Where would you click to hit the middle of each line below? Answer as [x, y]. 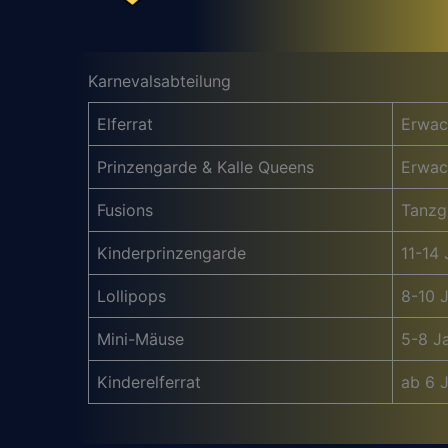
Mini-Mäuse [140, 338]
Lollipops [131, 295]
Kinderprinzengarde [171, 252]
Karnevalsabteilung [159, 80]
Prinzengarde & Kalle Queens [205, 166]
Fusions [125, 209]
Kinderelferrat [149, 381]
